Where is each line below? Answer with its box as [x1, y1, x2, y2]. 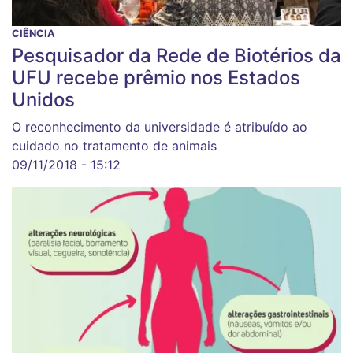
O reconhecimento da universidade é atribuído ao [12, 118, 307, 135]
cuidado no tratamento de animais [12, 137, 217, 154]
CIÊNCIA [12, 27, 55, 39]
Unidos [12, 87, 75, 111]
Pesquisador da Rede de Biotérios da [12, 43, 341, 67]
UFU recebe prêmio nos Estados [12, 65, 300, 89]
